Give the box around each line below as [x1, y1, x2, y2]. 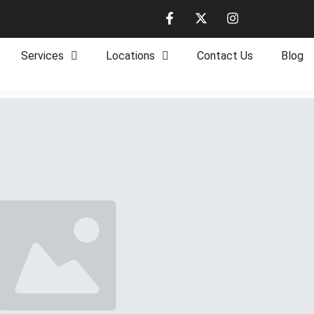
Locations [106, 49, 156, 62]
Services [21, 49, 64, 62]
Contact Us [197, 49, 254, 62]
